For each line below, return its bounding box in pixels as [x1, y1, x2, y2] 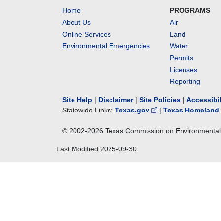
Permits [170, 54, 194, 62]
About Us [62, 18, 91, 26]
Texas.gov [115, 106, 151, 114]
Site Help [62, 96, 92, 104]
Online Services [62, 30, 111, 38]
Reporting [170, 77, 201, 85]
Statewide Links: [62, 106, 115, 114]
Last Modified [56, 145, 100, 153]
